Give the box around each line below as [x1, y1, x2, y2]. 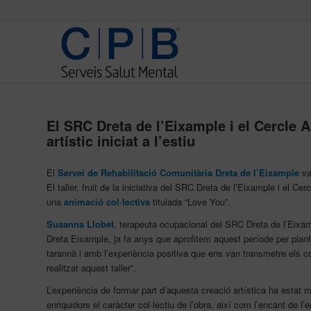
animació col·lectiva [64, 195, 150, 209]
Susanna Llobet [47, 217, 114, 231]
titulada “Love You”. [150, 195, 230, 209]
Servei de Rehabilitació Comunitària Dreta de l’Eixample [58, 166, 299, 180]
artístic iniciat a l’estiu [47, 131, 195, 151]
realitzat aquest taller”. [47, 261, 136, 275]
